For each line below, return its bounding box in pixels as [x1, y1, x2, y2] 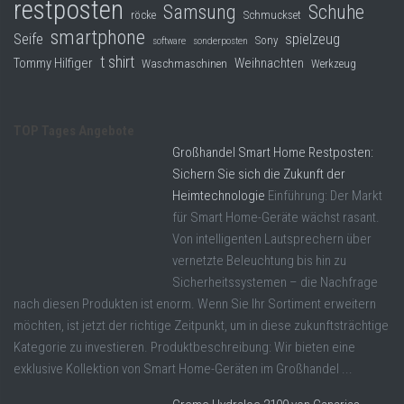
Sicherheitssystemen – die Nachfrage [172, 273, 378, 290]
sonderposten [193, 33, 248, 47]
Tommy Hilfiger [14, 54, 93, 71]
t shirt [100, 52, 134, 71]
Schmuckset [243, 7, 301, 22]
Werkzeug [311, 56, 356, 70]
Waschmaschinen [142, 56, 227, 70]
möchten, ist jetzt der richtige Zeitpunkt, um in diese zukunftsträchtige [14, 317, 389, 334]
